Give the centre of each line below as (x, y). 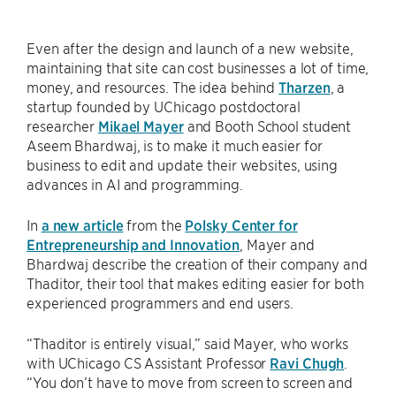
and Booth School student (267, 126)
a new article (82, 225)
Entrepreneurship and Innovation (133, 244)
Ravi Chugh (307, 362)
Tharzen (305, 87)
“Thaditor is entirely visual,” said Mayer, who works (187, 343)
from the (154, 225)
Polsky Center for (241, 225)
